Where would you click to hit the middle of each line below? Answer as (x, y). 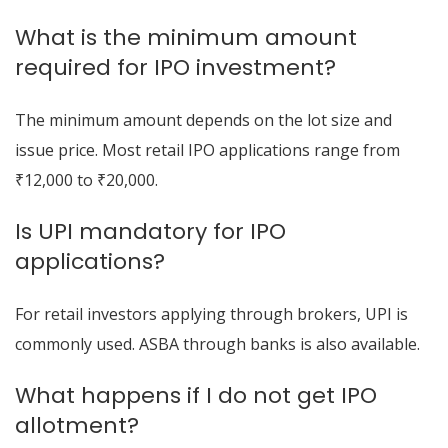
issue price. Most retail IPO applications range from (207, 150)
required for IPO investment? (175, 67)
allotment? (77, 425)
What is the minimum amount (186, 37)
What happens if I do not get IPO (196, 395)
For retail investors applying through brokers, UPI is (211, 314)
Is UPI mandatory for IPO (150, 231)
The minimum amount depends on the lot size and (203, 120)
